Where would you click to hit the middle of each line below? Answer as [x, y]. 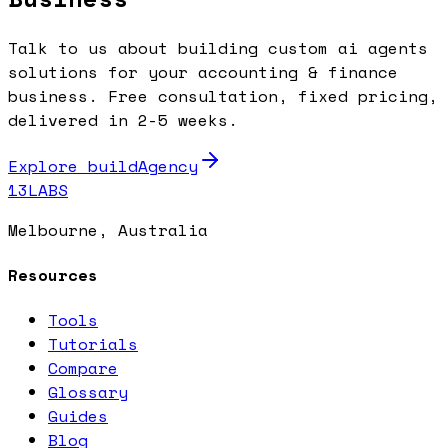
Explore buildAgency [103, 165]
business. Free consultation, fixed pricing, [223, 95]
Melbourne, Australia [108, 229]
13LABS [38, 189]
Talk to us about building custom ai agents [218, 47]
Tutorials [93, 344]
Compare [83, 368]
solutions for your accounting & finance [203, 71]
